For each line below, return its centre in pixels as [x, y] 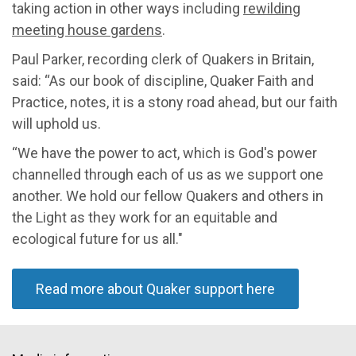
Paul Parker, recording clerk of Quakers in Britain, [163, 59]
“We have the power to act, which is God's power [164, 153]
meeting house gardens [87, 29]
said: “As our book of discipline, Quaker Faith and [163, 80]
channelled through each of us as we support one [168, 174]
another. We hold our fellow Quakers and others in [168, 195]
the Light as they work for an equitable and [145, 217]
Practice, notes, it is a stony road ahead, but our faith [175, 102]
